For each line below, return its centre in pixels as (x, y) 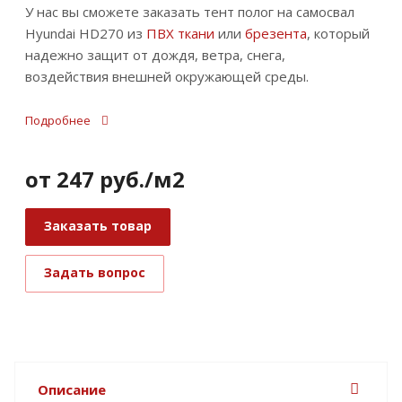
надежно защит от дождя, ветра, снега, (155, 54)
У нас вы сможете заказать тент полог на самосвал (190, 11)
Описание (72, 389)
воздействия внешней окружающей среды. (167, 76)
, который (338, 33)
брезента (276, 33)
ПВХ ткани (180, 33)
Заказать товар (98, 225)
